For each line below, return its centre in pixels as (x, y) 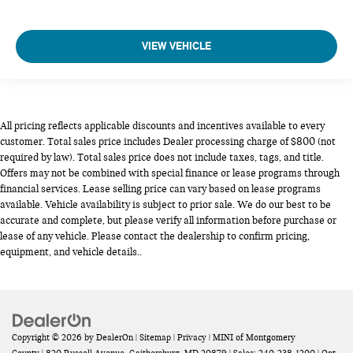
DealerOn (115, 337)
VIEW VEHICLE (176, 46)
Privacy (192, 337)
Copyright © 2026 (48, 337)
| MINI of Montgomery (251, 337)
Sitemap (155, 337)
